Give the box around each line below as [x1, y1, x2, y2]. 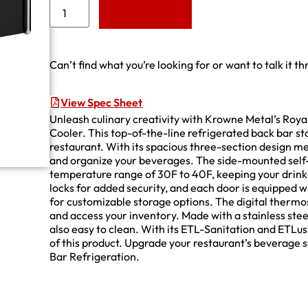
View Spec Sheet [60, 95, 143, 109]
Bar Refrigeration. [49, 249, 140, 263]
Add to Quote [113, 7, 179, 21]
